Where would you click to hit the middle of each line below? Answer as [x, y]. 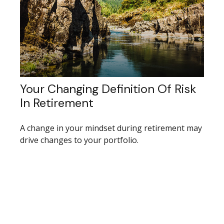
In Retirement [57, 102]
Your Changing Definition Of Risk [108, 88]
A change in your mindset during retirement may [111, 128]
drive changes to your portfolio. [79, 140]
